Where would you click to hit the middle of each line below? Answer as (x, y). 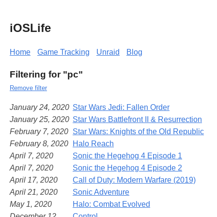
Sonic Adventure (101, 192)
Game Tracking (63, 52)
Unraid (108, 52)
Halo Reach (93, 143)
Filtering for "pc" (46, 74)
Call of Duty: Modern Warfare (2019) (134, 180)
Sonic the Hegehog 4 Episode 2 (127, 168)
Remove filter (28, 88)
